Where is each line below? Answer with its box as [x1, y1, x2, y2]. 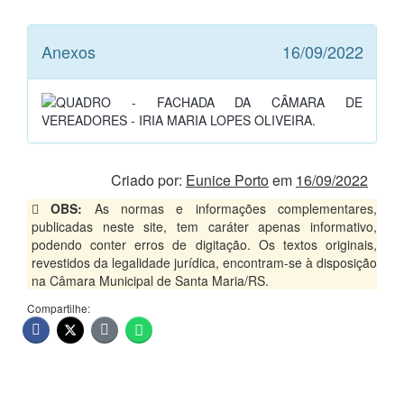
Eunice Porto [186, 170, 269, 190]
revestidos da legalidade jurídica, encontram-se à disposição [32, 253, 377, 271]
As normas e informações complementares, [82, 199, 378, 217]
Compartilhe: [27, 300, 90, 316]
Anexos [41, 40, 96, 63]
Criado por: [111, 170, 186, 190]
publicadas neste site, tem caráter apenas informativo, [32, 217, 377, 235]
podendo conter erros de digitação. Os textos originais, [32, 235, 377, 253]
